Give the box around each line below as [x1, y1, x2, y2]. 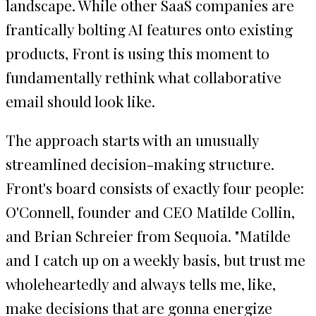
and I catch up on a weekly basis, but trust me [6, 249, 305, 269]
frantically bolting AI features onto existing [6, 18, 293, 39]
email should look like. [6, 90, 155, 111]
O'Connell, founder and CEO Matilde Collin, [6, 201, 295, 221]
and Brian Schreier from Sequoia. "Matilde [6, 225, 291, 245]
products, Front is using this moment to [6, 42, 269, 63]
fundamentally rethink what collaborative [6, 66, 281, 87]
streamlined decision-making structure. [6, 153, 274, 174]
